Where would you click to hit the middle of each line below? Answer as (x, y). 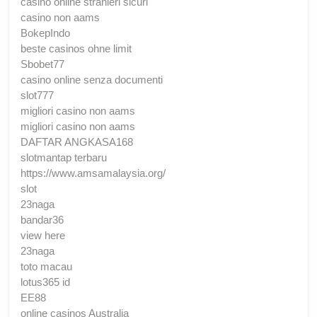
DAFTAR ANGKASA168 (77, 142)
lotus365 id (45, 282)
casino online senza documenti (92, 79)
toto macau (46, 266)
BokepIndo (45, 33)
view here (43, 235)
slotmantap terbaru (64, 157)
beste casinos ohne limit (76, 48)
